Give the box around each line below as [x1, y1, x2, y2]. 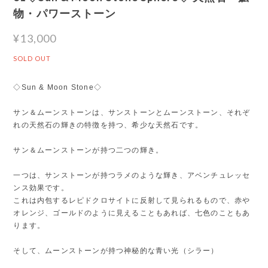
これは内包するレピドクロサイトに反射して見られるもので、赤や [13, 196, 251, 205]
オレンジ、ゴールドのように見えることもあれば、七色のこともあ [13, 208, 251, 217]
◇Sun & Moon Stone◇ [13, 83, 102, 92]
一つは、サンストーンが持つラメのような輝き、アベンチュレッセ [13, 170, 251, 179]
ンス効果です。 [13, 183, 69, 192]
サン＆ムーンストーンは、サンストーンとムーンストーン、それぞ [13, 108, 251, 117]
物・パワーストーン [13, 6, 117, 20]
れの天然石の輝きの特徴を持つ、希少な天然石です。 [13, 120, 203, 129]
